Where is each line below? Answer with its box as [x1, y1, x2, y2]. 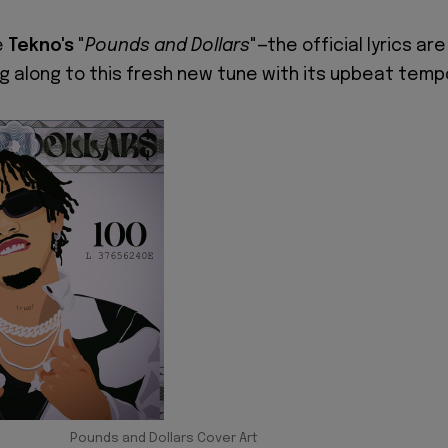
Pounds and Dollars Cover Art [70, 432, 258, 446]
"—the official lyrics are [250, 37, 446, 56]
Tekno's [8, 37, 78, 56]
